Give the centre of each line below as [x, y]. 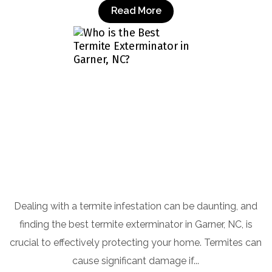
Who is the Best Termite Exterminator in [136, 172]
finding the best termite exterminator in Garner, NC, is [136, 224]
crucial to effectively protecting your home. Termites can [136, 242]
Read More [136, 11]
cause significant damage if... [136, 260]
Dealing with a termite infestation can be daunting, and [136, 206]
